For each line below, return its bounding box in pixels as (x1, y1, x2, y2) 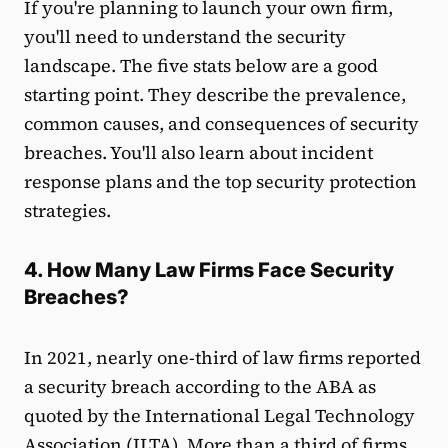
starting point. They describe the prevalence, (24, 81, 406, 107)
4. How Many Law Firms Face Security (24, 257, 394, 282)
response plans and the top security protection (24, 168, 417, 194)
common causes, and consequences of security (24, 110, 419, 136)
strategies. (24, 197, 111, 223)
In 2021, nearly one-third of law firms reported (24, 344, 421, 370)
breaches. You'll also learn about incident (24, 139, 373, 165)
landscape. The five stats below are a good (24, 52, 378, 78)
